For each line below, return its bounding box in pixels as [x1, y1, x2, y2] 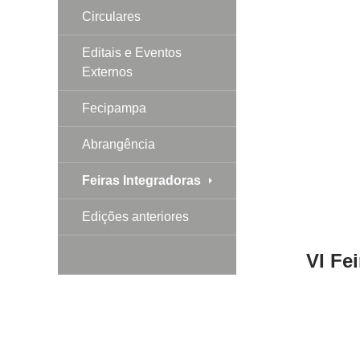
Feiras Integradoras [82, 173, 201, 187]
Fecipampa [82, 100, 146, 115]
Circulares [82, 9, 141, 23]
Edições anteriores [82, 209, 189, 223]
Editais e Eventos [82, 45, 182, 59]
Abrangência [82, 137, 155, 151]
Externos [82, 64, 133, 79]
